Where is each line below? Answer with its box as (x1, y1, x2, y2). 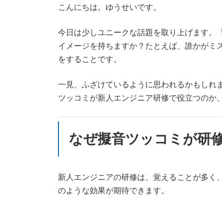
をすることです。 (58, 55, 121, 63)
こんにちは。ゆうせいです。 (58, 2, 161, 11)
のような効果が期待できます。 (58, 186, 169, 195)
